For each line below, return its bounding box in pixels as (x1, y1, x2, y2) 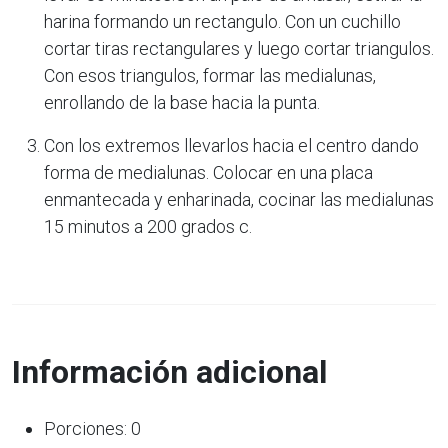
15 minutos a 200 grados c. (44, 215, 252, 237)
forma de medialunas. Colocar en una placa (44, 161, 373, 183)
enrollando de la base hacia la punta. (44, 91, 320, 113)
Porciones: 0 (44, 417, 141, 439)
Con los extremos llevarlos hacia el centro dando (44, 134, 419, 156)
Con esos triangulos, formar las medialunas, (44, 64, 376, 86)
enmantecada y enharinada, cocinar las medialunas (44, 188, 434, 210)
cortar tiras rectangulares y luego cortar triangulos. (44, 37, 434, 59)
